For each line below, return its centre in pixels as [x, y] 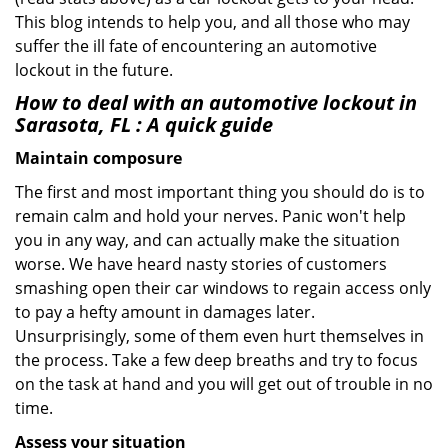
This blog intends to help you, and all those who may [212, 22]
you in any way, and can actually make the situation [207, 240]
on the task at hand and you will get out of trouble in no [224, 384]
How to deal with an [112, 102]
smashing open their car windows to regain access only [223, 288]
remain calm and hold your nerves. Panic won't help [210, 216]
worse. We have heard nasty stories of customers [201, 264]
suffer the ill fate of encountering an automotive [196, 46]
